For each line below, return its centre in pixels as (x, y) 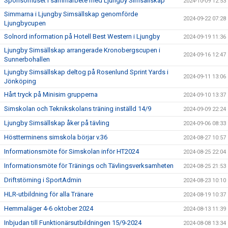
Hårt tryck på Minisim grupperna (51, 94)
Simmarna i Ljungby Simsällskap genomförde (71, 14)
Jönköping (20, 81)
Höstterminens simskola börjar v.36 (56, 137)
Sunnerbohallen (27, 59)
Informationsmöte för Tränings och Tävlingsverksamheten (89, 165)
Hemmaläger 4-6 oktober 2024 (49, 208)
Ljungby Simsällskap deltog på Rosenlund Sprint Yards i (86, 72)
